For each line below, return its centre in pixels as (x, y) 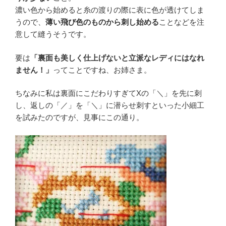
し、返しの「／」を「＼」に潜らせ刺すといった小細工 (110, 105)
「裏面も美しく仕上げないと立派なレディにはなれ (117, 58)
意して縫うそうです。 (53, 34)
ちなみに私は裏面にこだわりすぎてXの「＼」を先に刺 (108, 93)
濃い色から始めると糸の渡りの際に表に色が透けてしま (110, 10)
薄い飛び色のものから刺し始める (102, 22)
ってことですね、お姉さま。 (102, 70)
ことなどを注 (182, 22)
